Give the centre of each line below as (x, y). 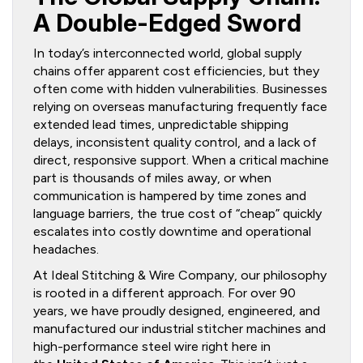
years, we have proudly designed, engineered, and (177, 311)
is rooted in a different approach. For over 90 (164, 293)
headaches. (66, 249)
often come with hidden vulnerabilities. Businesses (180, 89)
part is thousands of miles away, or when (152, 178)
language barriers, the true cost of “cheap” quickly (177, 214)
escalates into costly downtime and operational (172, 231)
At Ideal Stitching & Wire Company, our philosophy (180, 275)
